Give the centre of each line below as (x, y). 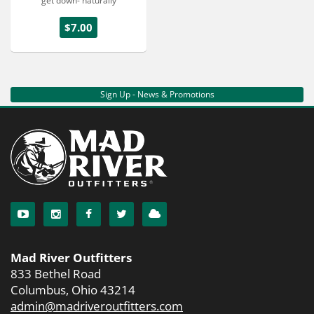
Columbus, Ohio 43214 (73, 290)
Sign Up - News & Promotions (157, 95)
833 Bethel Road (56, 274)
